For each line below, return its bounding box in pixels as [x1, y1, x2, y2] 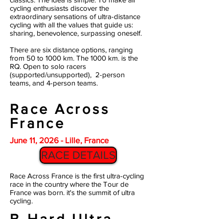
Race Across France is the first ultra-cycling [10, 172, 144, 180]
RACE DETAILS [41, 149, 115, 161]
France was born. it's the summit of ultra [10, 188, 135, 197]
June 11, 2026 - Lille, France [10, 135, 109, 145]
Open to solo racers [23, 62, 86, 70]
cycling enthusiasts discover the [10, 4, 109, 12]
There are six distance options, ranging [10, 45, 133, 54]
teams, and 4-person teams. [10, 79, 100, 87]
